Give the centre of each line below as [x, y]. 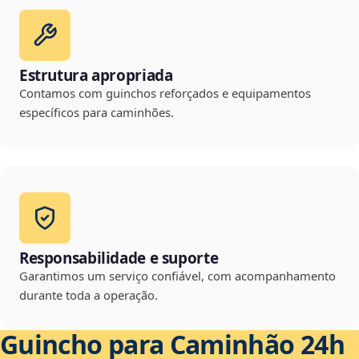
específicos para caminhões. [97, 113]
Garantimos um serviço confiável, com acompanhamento [177, 276]
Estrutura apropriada [96, 76]
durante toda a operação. [89, 295]
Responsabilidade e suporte [119, 258]
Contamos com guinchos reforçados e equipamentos [165, 93]
